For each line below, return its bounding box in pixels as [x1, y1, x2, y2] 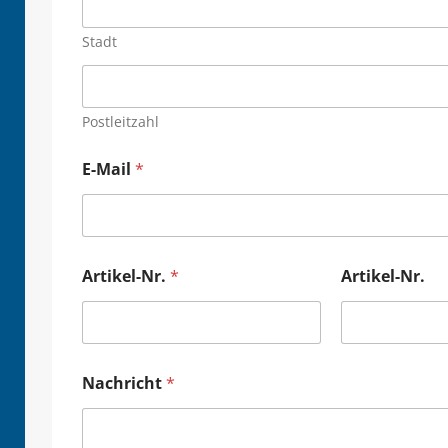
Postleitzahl [81, 111, 159, 131]
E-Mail [81, 157, 135, 180]
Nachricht [81, 371, 166, 394]
